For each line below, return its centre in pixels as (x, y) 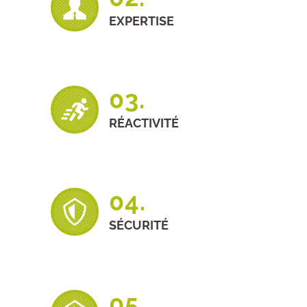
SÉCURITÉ (139, 225)
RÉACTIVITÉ (144, 123)
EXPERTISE (142, 21)
